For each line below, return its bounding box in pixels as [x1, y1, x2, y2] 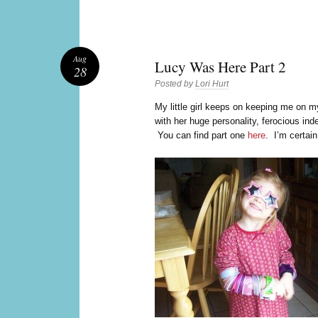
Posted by [155, 78, 195, 89]
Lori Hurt [195, 78, 229, 89]
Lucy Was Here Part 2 [155, 56, 286, 77]
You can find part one [155, 130, 248, 141]
